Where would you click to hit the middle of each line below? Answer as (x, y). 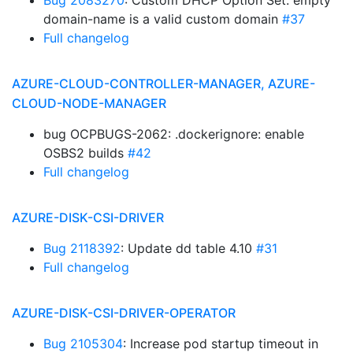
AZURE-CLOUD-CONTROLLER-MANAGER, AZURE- (163, 84)
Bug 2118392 (82, 248)
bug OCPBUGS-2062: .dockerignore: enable (174, 134)
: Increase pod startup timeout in (221, 344)
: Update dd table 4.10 (188, 248)
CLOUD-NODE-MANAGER (89, 103)
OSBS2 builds (85, 153)
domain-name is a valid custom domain (163, 19)
